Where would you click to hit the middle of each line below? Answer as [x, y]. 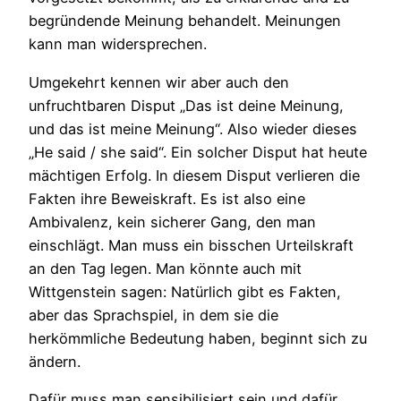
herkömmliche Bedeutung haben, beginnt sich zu [198, 338]
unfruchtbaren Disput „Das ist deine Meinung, [186, 105]
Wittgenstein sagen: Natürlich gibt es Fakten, [185, 291]
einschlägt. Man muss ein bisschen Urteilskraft [191, 245]
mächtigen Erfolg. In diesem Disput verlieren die [194, 175]
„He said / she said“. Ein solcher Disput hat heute [198, 152]
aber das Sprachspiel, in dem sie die [154, 315]
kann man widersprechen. [118, 44]
